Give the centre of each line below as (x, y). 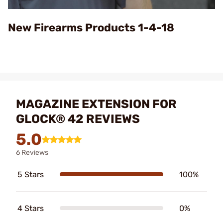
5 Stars (31, 174)
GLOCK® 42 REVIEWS (78, 119)
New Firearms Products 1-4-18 (91, 27)
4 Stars (31, 208)
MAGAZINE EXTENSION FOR (96, 104)
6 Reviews (32, 152)
